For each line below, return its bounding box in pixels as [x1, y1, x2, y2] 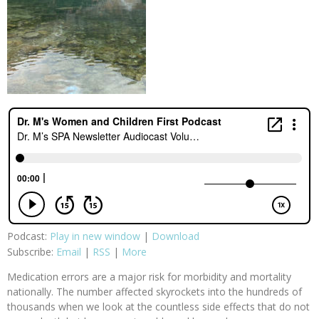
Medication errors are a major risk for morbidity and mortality [7, 270, 291, 284]
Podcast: [7, 229, 50, 244]
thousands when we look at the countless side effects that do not [7, 300, 310, 314]
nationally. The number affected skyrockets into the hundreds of [7, 285, 302, 299]
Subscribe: [7, 245, 56, 259]
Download [152, 229, 199, 244]
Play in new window [50, 229, 140, 244]
